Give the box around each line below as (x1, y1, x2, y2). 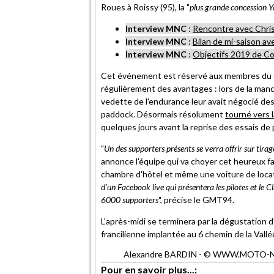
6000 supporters (101, 194, 158, 205)
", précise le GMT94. (158, 194, 234, 205)
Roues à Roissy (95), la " (101, 1, 190, 12)
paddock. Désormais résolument (101, 108, 225, 119)
